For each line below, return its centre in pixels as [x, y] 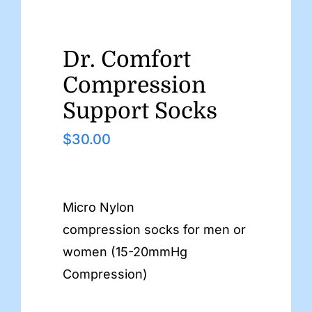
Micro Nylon [99, 207]
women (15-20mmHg [125, 251]
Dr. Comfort [127, 59]
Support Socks [140, 111]
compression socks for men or [154, 229]
